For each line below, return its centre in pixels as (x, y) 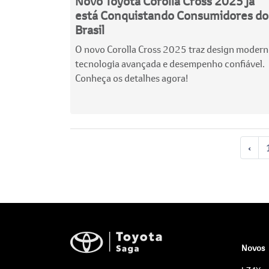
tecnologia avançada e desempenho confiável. (170, 64)
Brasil (90, 30)
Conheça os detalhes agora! (131, 78)
